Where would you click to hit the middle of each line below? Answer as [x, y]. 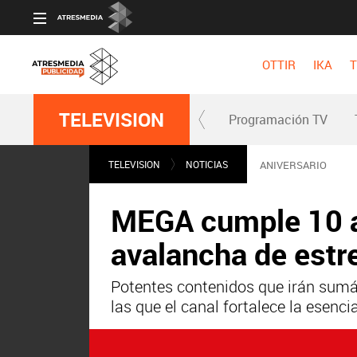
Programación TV [278, 120]
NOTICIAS [207, 164]
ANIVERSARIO [293, 165]
